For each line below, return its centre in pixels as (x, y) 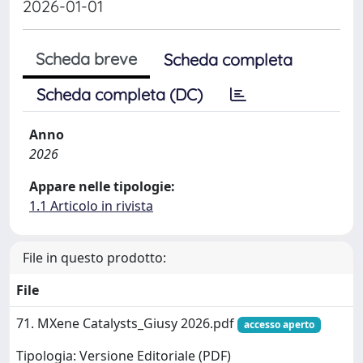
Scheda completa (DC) (120, 94)
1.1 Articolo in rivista (91, 205)
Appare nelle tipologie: (102, 186)
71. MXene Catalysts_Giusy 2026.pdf (127, 323)
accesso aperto (279, 324)
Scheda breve (86, 58)
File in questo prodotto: (94, 257)
